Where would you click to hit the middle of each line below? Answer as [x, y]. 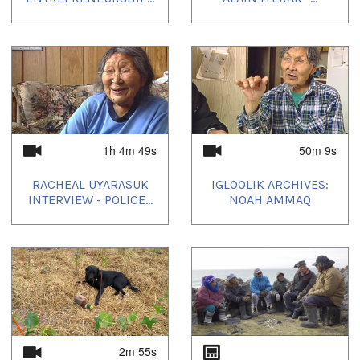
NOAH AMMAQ [270, 200]
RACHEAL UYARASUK [90, 185]
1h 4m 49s [130, 150]
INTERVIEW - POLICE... [90, 200]
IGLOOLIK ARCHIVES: [270, 185]
